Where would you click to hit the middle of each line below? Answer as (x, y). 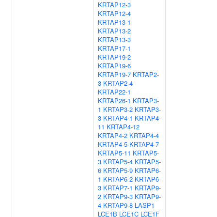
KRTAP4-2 (113, 135)
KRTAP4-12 (123, 127)
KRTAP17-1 (114, 48)
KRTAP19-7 (114, 74)
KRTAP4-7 (144, 144)
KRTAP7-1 (118, 188)
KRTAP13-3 (114, 39)
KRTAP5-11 (114, 153)
